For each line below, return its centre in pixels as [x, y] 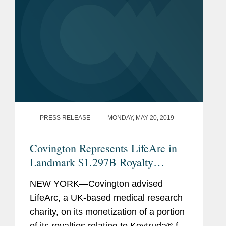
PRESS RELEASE [65, 117]
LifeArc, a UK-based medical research [106, 197]
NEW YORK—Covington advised [96, 183]
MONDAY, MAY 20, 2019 [141, 117]
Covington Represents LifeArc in [103, 148]
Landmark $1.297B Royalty [92, 162]
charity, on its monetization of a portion [107, 212]
